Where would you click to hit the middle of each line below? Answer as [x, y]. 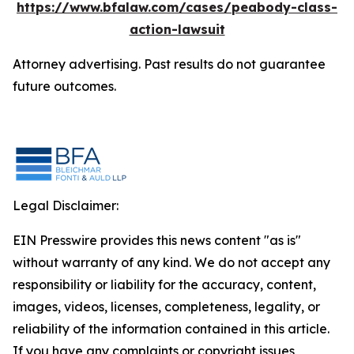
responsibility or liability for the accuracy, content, [164, 284]
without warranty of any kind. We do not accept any [171, 262]
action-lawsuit [177, 29]
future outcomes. [64, 86]
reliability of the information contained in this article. [171, 329]
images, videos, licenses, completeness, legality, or [166, 307]
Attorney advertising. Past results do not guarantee [169, 64]
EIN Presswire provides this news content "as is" [157, 240]
